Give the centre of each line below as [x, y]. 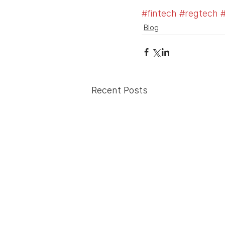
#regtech [199, 14]
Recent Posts [120, 90]
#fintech [159, 14]
